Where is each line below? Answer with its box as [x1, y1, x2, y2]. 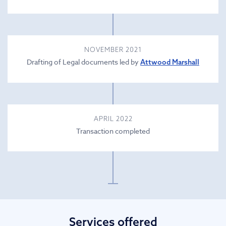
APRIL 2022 [93, 114, 133, 123]
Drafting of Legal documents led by [27, 56, 140, 67]
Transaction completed [76, 126, 150, 136]
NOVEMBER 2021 [84, 45, 142, 53]
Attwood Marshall [140, 57, 199, 67]
